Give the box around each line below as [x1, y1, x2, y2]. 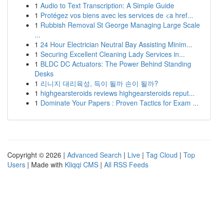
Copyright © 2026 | [7, 150, 67, 160]
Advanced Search [67, 150, 122, 160]
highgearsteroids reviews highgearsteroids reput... [40, 88, 195, 98]
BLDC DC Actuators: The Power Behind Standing [40, 59, 191, 69]
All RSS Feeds [104, 160, 148, 169]
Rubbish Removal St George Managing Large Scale [40, 20, 200, 30]
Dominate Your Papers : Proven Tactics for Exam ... [40, 98, 199, 108]
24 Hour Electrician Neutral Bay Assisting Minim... [40, 39, 192, 49]
